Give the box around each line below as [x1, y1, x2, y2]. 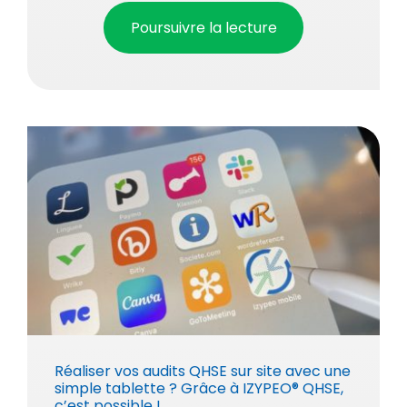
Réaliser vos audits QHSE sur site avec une [54, 360, 351, 382]
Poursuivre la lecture [131, 16, 277, 38]
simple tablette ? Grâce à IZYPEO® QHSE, [54, 377, 343, 399]
